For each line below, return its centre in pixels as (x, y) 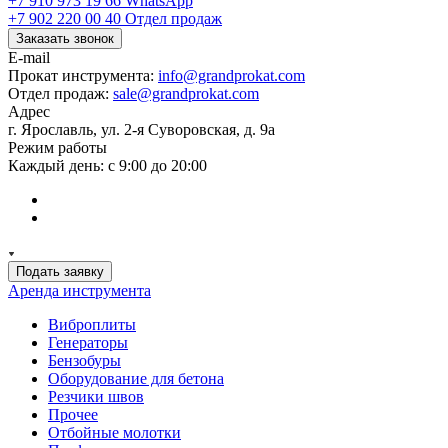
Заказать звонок (65, 38)
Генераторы (88, 342)
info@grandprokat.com (231, 75)
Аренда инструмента (79, 290)
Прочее (73, 414)
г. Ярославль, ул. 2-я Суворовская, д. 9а (141, 129)
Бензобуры (84, 360)
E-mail (29, 57)
